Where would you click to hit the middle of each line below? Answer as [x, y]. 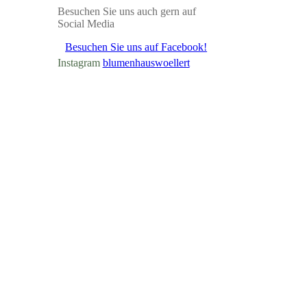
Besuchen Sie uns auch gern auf [126, 11]
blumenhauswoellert [146, 63]
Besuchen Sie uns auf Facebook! [136, 47]
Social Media [86, 24]
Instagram [78, 63]
